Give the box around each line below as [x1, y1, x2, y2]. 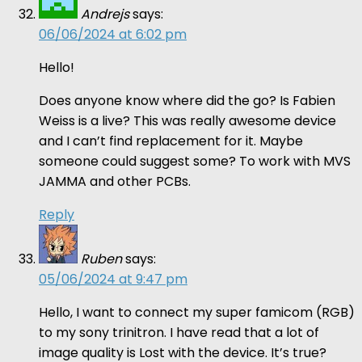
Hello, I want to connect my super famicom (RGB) [39, 302, 355, 322]
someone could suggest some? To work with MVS [39, 151, 351, 170]
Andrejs [81, 4, 129, 23]
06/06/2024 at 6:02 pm [39, 24, 187, 44]
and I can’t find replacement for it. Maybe [39, 131, 303, 150]
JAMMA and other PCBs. [39, 171, 191, 191]
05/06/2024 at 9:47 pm [39, 269, 187, 288]
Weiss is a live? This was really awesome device [39, 111, 336, 130]
